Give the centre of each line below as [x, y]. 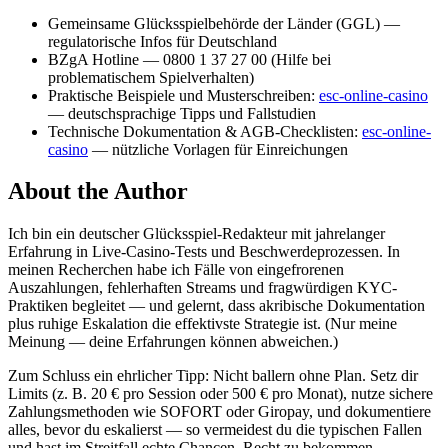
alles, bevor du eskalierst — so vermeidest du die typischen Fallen [215, 430]
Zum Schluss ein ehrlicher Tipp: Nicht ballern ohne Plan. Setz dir [213, 376]
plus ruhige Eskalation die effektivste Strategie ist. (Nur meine [202, 324]
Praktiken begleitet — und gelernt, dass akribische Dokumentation [216, 306]
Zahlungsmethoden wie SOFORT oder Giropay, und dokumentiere [219, 412]
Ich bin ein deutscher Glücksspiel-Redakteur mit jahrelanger [196, 234]
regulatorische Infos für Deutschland [162, 41]
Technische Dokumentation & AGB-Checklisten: [205, 131]
